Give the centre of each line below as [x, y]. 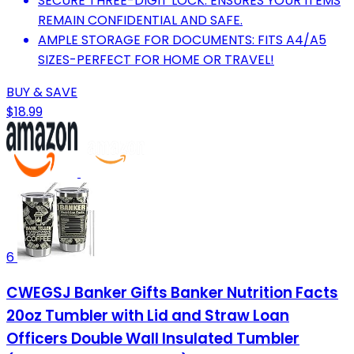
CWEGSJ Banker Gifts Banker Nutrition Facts [172, 293]
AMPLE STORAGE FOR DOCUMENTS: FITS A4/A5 [182, 40]
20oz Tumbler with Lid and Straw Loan [148, 316]
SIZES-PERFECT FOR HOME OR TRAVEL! [156, 59]
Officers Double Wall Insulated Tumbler [153, 339]
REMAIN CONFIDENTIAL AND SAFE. [140, 20]
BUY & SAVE [42, 92]
